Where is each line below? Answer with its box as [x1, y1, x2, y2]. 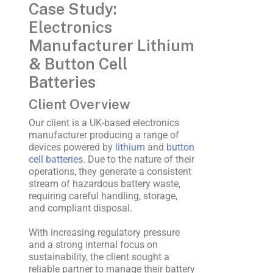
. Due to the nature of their [82, 154, 194, 166]
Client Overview [28, 96, 130, 113]
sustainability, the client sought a [28, 250, 169, 263]
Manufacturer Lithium [28, 36, 194, 55]
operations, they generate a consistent [28, 166, 191, 178]
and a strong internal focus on [28, 238, 158, 250]
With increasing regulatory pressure [28, 226, 180, 238]
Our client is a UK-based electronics [28, 117, 179, 129]
